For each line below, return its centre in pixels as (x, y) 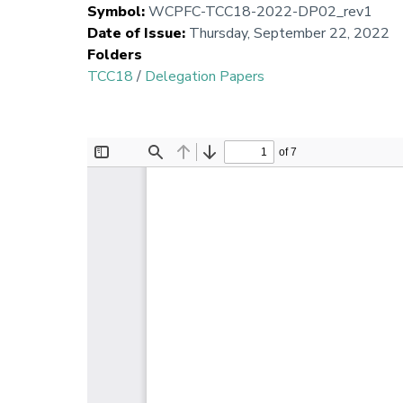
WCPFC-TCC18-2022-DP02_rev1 (260, 12)
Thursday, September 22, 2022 (289, 34)
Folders (115, 55)
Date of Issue (134, 34)
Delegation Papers (205, 77)
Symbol (114, 12)
